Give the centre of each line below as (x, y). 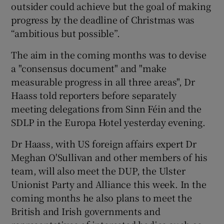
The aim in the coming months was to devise (109, 54)
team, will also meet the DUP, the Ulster (98, 170)
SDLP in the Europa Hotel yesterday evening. (108, 122)
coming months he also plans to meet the (101, 197)
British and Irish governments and (86, 211)
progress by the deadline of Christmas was (103, 19)
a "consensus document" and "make (89, 68)
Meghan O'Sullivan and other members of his (109, 157)
